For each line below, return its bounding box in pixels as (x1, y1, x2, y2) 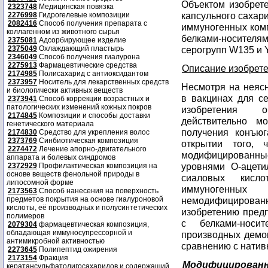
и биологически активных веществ (7, 86, 123, 95)
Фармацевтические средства (37, 61, 137, 69)
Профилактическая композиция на (37, 162, 157, 170)
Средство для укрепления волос (37, 128, 150, 136)
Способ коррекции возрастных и (37, 95, 150, 103)
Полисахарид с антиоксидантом (37, 69, 148, 78)
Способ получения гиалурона (37, 53, 140, 61)
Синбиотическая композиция (37, 136, 138, 145)
